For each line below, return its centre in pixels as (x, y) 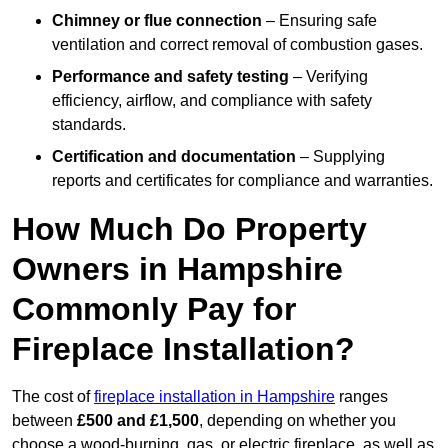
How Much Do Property (189, 229)
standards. (89, 125)
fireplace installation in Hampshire (214, 397)
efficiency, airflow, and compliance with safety (212, 101)
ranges (361, 397)
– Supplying (340, 157)
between (44, 421)
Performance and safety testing (170, 77)
